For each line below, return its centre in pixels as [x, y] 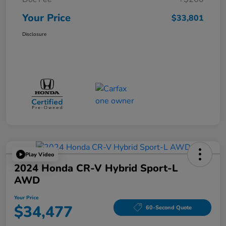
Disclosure [34, 34]
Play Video [40, 154]
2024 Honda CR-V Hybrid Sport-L [96, 168]
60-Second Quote [168, 207]
